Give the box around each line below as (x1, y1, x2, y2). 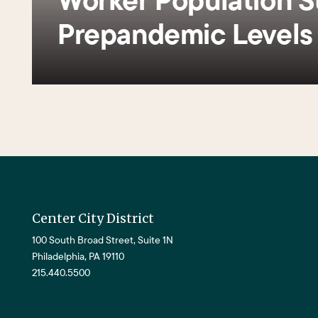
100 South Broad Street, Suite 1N (32, 234, 173, 247)
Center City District (32, 211, 154, 227)
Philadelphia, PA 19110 (32, 250, 124, 263)
